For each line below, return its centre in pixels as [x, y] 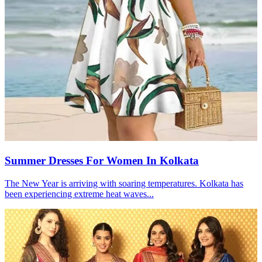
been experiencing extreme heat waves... [79, 194]
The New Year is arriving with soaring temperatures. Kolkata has [124, 183]
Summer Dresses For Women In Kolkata [102, 160]
